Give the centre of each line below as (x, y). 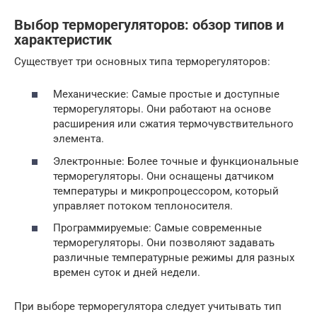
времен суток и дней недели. (127, 273)
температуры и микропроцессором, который (166, 191)
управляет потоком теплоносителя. (143, 206)
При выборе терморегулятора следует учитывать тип (148, 307)
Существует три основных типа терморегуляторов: (142, 61)
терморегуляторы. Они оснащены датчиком (163, 176)
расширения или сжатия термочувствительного (173, 124)
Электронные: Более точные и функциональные (176, 161)
